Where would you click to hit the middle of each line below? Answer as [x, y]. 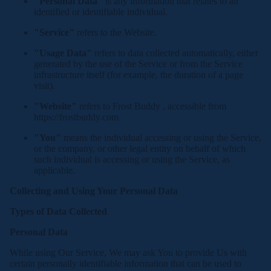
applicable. [54, 170]
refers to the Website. [116, 32]
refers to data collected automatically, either [175, 53]
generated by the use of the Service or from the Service [138, 64]
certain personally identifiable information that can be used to [126, 263]
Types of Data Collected [58, 211]
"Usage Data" [63, 53]
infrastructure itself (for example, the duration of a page [139, 75]
